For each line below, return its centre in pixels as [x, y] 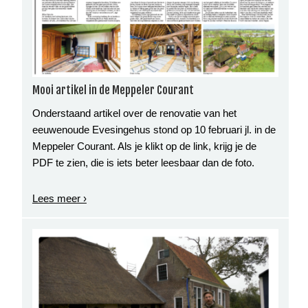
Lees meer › [59, 198]
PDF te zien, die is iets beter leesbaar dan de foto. [146, 162]
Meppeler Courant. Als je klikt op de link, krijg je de [144, 146]
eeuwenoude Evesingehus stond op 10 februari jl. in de [154, 129]
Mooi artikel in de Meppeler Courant [113, 90]
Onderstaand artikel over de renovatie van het [134, 113]
